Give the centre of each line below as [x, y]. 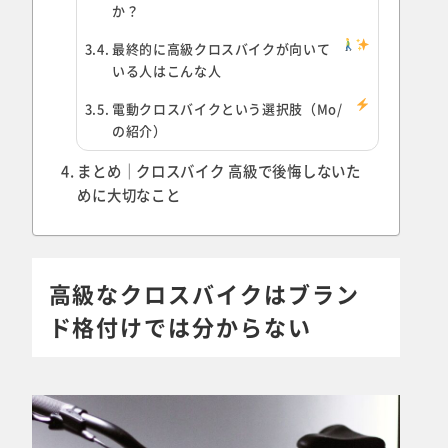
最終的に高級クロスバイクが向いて [221, 48]
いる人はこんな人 [167, 70]
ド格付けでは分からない [180, 325]
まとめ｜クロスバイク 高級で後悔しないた [219, 170]
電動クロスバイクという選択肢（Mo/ [227, 108]
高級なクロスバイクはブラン [204, 292]
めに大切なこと [129, 194]
